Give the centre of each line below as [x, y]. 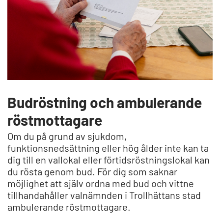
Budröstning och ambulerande [105, 102]
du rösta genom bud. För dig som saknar [92, 171]
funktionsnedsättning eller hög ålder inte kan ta [108, 148]
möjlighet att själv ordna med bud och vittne [101, 183]
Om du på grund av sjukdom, [67, 136]
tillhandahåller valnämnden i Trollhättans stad [104, 195]
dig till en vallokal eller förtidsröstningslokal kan [109, 159]
